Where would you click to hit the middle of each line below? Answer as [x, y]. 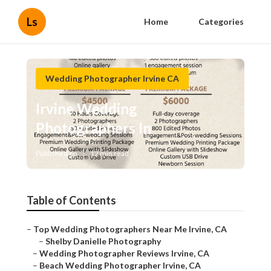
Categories [221, 21]
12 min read [109, 154]
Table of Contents [71, 201]
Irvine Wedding [87, 109]
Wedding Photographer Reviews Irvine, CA [124, 253]
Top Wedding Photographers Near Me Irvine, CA [130, 229]
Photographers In [93, 128]
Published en [57, 154]
